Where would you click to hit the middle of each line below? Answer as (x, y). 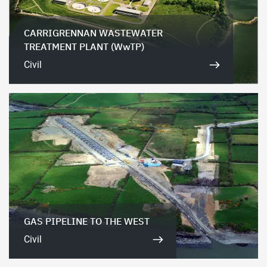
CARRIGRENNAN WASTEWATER (93, 32)
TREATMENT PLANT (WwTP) (84, 46)
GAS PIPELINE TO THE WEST (87, 221)
